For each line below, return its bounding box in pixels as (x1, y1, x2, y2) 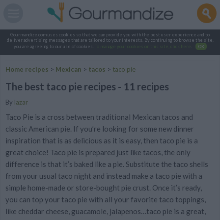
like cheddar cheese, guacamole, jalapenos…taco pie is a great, (5, 206, 206, 216)
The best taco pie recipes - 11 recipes (5, 81, 169, 92)
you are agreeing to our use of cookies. (13, 44, 95, 49)
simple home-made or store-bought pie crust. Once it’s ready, (5, 183, 202, 192)
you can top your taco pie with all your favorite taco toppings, (5, 194, 206, 204)
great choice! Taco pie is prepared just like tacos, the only (5, 147, 191, 157)
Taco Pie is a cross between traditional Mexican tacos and (5, 112, 193, 121)
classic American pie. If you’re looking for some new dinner (5, 124, 194, 133)
